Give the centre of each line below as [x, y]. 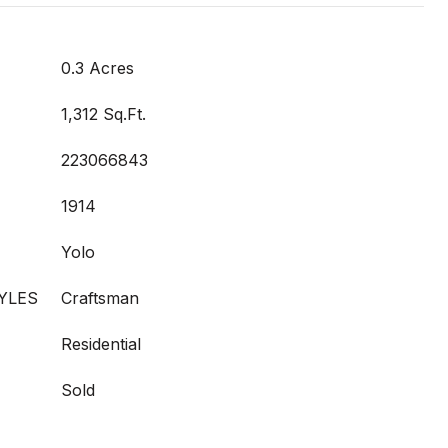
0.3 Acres [97, 68]
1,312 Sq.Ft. [103, 114]
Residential [101, 344]
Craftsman [100, 298]
